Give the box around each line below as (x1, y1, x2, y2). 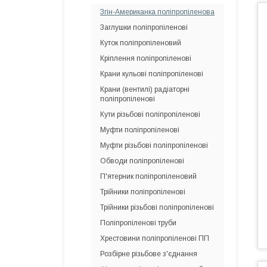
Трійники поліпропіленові (100, 188, 185, 196)
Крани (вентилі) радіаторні (100, 85, 190, 94)
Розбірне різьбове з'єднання (100, 250, 197, 258)
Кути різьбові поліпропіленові (100, 110, 200, 119)
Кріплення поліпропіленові (100, 54, 191, 63)
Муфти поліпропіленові (100, 126, 179, 134)
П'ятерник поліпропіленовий (100, 172, 197, 181)
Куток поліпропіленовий (100, 39, 181, 47)
